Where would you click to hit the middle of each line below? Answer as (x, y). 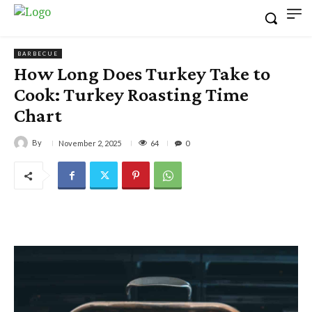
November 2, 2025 (90, 143)
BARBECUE (38, 54)
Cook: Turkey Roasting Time (131, 94)
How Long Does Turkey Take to (142, 73)
